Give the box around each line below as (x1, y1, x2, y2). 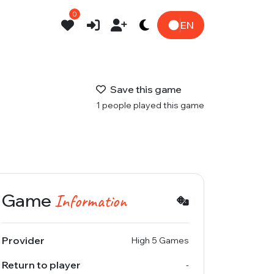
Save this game (108, 83, 182, 96)
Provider (2, 234, 45, 247)
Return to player (2, 259, 81, 272)
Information (54, 190, 127, 212)
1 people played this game (96, 100, 204, 111)
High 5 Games (131, 234, 189, 246)
